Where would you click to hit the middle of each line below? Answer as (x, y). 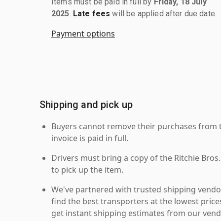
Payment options (83, 33)
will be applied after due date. (164, 13)
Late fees (92, 13)
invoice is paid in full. (90, 138)
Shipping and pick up (86, 104)
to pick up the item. (87, 169)
